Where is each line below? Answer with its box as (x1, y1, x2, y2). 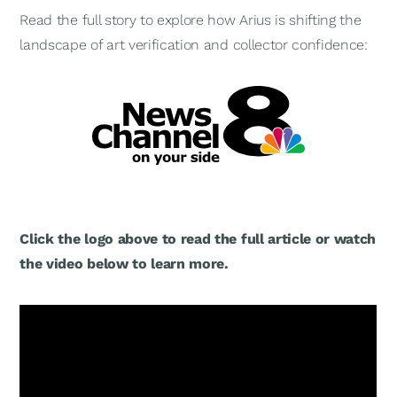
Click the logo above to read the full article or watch (19, 230, 377, 247)
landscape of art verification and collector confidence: (19, 36, 368, 53)
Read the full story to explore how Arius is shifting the (19, 12, 362, 28)
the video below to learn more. (19, 255, 229, 272)
